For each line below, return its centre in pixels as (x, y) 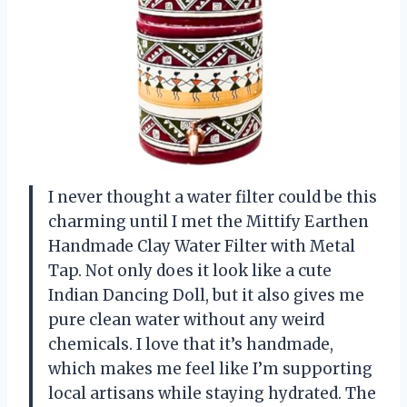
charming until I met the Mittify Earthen (208, 222)
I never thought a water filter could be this (213, 198)
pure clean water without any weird (186, 320)
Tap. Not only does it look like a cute (190, 271)
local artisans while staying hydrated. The (212, 394)
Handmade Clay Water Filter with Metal (202, 247)
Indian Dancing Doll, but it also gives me (206, 296)
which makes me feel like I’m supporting (210, 369)
